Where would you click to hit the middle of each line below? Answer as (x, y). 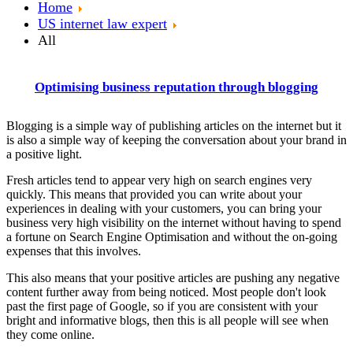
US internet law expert (102, 24)
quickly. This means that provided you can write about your (154, 195)
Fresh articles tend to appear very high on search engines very (159, 180)
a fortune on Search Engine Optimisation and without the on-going (172, 237)
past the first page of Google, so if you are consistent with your (162, 306)
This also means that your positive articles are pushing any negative (173, 277)
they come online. (52, 334)
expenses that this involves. (74, 251)
